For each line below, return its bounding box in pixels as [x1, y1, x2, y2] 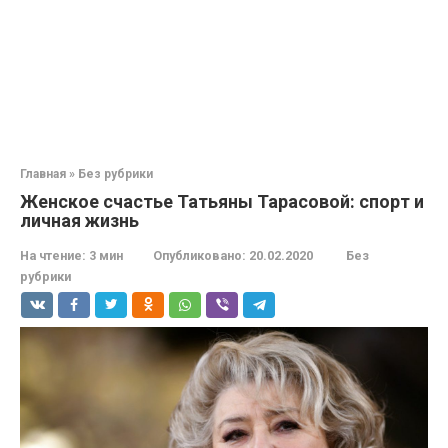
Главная [20, 167, 66, 181]
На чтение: [20, 248, 86, 263]
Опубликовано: [153, 248, 246, 263]
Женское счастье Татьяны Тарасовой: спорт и [20, 191, 424, 212]
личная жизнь [20, 210, 139, 231]
